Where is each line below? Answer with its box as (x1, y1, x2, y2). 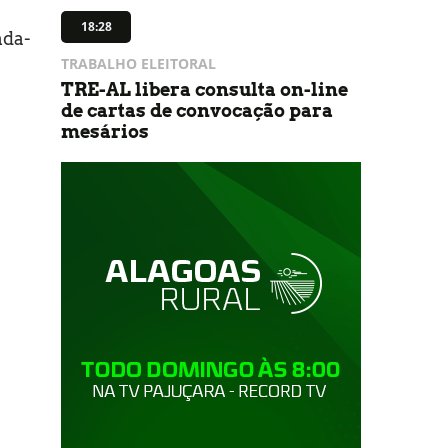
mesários (61, 121, 149, 142)
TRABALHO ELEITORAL (61, 54, 216, 73)
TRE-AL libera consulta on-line (61, 79, 348, 100)
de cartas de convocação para (61, 100, 333, 121)
